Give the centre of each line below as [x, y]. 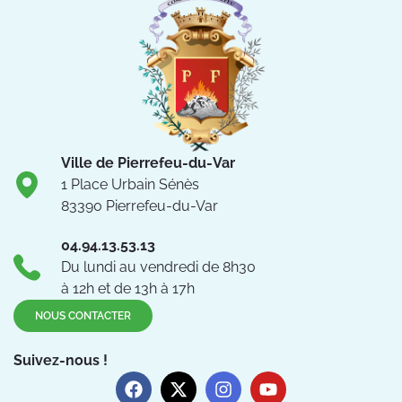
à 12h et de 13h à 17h [127, 288]
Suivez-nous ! [61, 360]
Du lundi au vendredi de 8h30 [158, 267]
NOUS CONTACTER [83, 315]
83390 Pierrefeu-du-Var [139, 205]
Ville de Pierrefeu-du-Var [148, 162]
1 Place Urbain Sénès [130, 184]
